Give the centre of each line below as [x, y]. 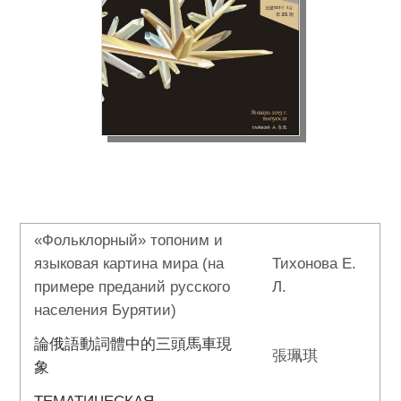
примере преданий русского [132, 287]
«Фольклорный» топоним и [129, 241]
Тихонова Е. [315, 264]
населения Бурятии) [106, 311]
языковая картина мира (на [129, 264]
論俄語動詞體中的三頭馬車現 [133, 345]
